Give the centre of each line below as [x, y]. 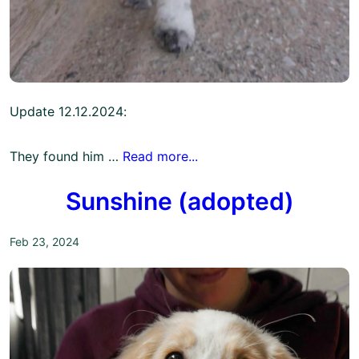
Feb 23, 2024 [44, 242]
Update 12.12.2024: [68, 112]
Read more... [160, 157]
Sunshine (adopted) [179, 202]
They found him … [66, 157]
